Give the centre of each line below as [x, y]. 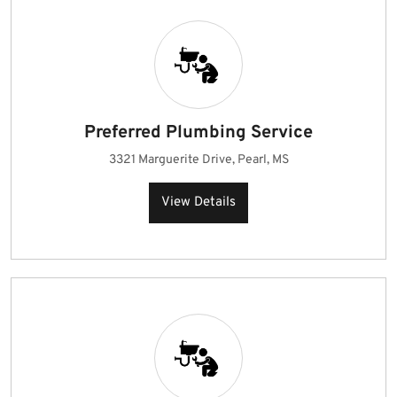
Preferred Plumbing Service [198, 133]
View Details [198, 202]
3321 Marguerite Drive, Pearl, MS [198, 160]
